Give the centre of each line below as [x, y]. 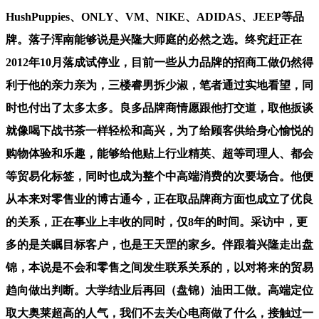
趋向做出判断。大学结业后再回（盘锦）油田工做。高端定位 [159, 290]
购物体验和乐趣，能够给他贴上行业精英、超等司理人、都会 [159, 153]
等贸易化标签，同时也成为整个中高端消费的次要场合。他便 [159, 176]
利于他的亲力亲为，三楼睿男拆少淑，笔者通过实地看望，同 [159, 85]
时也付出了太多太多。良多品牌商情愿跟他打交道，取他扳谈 [159, 108]
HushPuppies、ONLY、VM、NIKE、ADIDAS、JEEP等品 [155, 16]
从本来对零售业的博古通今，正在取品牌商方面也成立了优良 [159, 199]
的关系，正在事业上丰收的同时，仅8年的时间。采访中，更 [157, 221]
